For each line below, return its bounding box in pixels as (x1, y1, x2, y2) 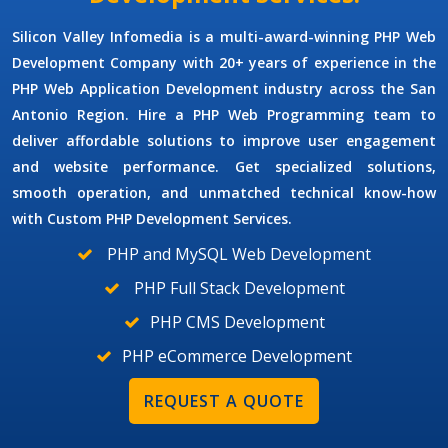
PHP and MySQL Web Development (103, 243, 371, 266)
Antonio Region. (12, 105, 138, 125)
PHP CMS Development (149, 311, 325, 334)
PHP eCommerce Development (122, 345, 352, 368)
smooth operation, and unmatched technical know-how (12, 183, 436, 203)
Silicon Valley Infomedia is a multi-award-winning (12, 27, 375, 47)
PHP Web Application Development (12, 79, 259, 99)
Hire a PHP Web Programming (138, 105, 364, 125)
